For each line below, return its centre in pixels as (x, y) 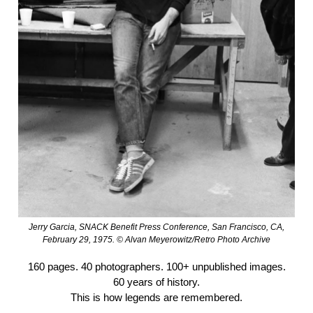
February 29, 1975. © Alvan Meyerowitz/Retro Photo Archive (156, 240)
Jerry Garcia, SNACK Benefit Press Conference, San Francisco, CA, (156, 227)
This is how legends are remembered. (156, 298)
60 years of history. (156, 282)
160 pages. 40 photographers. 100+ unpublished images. (156, 267)
